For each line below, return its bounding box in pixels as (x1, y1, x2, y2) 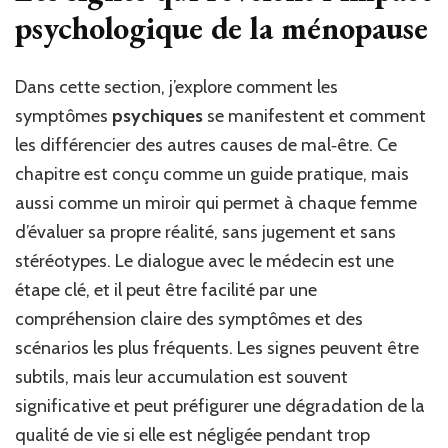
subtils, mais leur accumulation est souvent (15, 366, 348, 389)
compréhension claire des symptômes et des (15, 308, 363, 331)
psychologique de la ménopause (15, 6, 428, 49)
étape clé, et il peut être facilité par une (15, 279, 317, 302)
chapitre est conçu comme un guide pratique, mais (15, 163, 409, 186)
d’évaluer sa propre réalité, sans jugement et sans (15, 221, 396, 244)
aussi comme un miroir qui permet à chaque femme (15, 192, 417, 215)
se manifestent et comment (203, 105, 426, 128)
